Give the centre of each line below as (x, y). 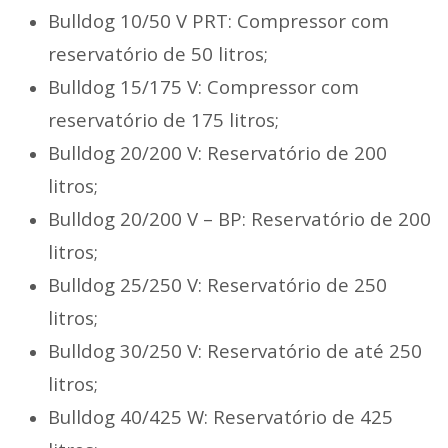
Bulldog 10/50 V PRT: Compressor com (218, 20)
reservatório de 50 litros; (158, 53)
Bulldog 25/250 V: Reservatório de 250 (217, 284)
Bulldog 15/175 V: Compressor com (203, 86)
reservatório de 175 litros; (163, 119)
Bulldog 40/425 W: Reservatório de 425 (220, 416)
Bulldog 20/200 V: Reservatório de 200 (217, 152)
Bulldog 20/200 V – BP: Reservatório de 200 (239, 218)
